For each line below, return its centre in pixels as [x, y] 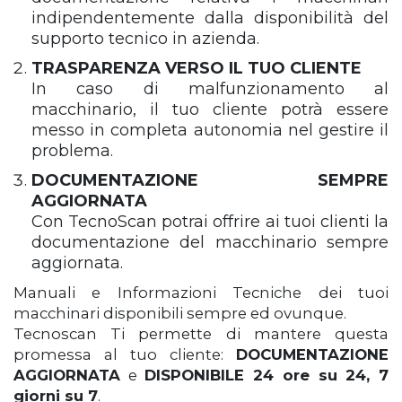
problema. [72, 151]
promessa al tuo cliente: [125, 354]
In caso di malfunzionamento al [210, 89]
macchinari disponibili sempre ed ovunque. [180, 313]
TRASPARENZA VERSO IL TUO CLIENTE [197, 68]
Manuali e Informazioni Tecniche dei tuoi [201, 293]
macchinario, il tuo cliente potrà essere [210, 109]
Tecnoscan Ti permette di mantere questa [201, 334]
